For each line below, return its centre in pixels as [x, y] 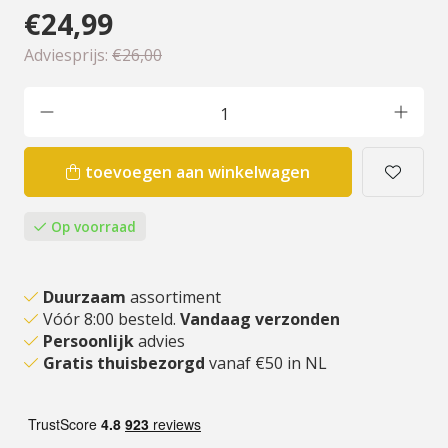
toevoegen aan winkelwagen [197, 172]
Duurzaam [84, 297]
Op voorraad [93, 226]
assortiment [173, 297]
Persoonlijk [88, 341]
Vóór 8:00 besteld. [111, 319]
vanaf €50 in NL [268, 363]
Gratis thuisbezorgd [126, 363]
